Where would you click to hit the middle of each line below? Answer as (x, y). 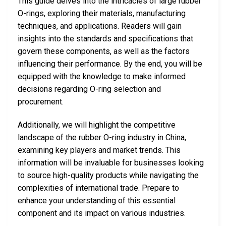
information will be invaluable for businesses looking (111, 162)
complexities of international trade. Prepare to (98, 188)
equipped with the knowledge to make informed (102, 76)
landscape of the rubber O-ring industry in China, (102, 137)
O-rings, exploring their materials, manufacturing (102, 13)
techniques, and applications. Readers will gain (100, 26)
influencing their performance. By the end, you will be (110, 64)
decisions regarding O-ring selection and (89, 89)
